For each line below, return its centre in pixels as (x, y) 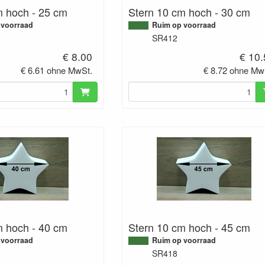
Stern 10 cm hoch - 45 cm (189, 227)
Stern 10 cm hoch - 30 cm (189, 12)
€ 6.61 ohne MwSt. (57, 70)
